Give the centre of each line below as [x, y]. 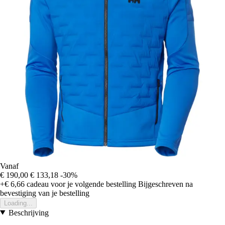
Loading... [18, 203]
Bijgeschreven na [165, 184]
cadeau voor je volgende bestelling [80, 184]
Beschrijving [28, 212]
